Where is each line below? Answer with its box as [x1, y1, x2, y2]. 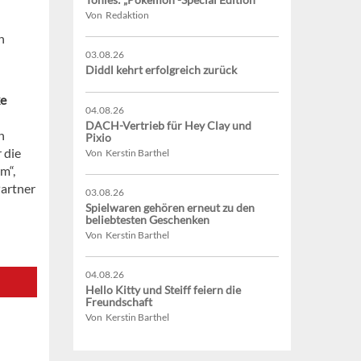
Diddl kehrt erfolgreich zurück [85, 63, 237, 77]
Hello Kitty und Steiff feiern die [85, 283, 241, 297]
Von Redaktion [85, 9, 149, 22]
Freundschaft [85, 295, 152, 309]
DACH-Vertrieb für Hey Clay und [85, 118, 251, 133]
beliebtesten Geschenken [85, 213, 210, 227]
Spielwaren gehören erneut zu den [85, 201, 255, 215]
